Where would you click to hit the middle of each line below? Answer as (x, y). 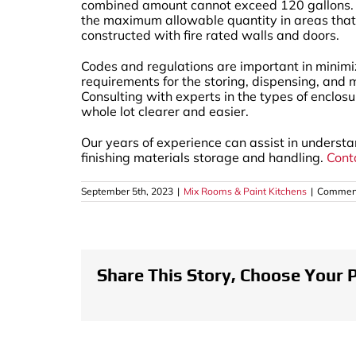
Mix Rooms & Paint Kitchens (245, 191)
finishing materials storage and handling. (204, 157)
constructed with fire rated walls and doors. (210, 35)
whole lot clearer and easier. (165, 111)
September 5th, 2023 (127, 191)
